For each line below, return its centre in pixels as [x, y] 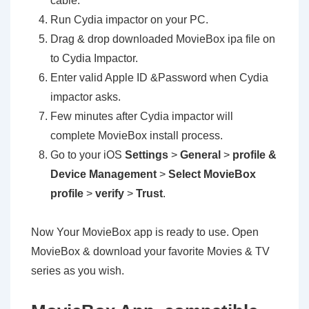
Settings [147, 155]
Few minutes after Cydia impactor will [142, 116]
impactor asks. [86, 97]
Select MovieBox [212, 174]
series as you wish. [78, 271]
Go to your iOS [88, 155]
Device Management [103, 174]
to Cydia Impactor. [94, 58]
